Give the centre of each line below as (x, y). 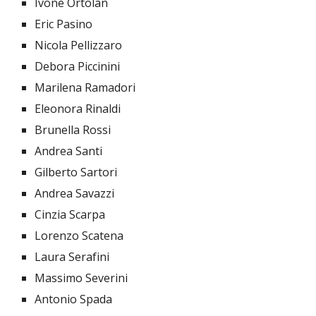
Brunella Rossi (73, 130)
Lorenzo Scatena (79, 236)
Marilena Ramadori (85, 88)
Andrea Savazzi (75, 194)
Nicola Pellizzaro (79, 45)
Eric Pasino (64, 24)
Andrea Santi (69, 151)
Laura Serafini (72, 257)
